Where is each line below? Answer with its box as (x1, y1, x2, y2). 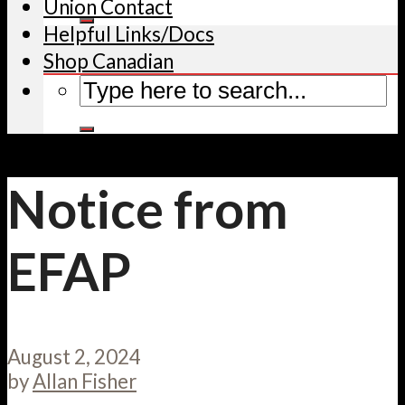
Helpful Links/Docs (43, 21, 214, 46)
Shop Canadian (43, 48, 174, 73)
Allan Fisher (33, 369, 137, 394)
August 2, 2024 (7, 344, 141, 370)
